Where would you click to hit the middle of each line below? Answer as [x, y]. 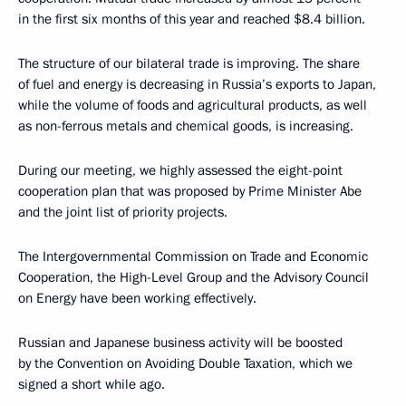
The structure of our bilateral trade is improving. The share [189, 63]
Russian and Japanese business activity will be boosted [180, 342]
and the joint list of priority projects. [123, 212]
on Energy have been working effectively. [137, 298]
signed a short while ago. [92, 384]
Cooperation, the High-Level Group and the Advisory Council [193, 277]
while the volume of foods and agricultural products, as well [193, 105]
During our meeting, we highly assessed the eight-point [180, 170]
